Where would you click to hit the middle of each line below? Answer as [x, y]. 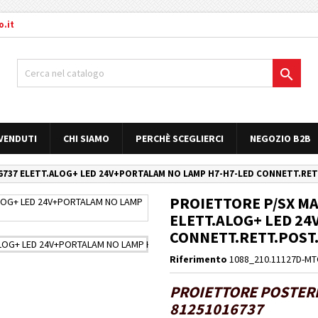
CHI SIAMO [86, 138]
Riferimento [198, 259]
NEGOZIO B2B [280, 138]
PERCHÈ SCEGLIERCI [180, 138]
